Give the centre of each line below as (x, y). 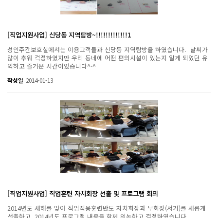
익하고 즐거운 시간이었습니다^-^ (52, 66)
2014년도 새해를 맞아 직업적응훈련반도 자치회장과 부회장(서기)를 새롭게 (107, 208)
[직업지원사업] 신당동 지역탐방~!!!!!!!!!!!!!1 (69, 35)
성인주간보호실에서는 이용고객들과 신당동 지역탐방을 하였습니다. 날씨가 (108, 50)
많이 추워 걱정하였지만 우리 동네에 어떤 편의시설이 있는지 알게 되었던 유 (108, 58)
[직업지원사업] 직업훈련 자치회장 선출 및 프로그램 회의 (83, 193)
